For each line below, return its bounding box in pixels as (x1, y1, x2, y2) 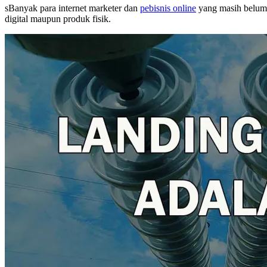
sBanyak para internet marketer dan (5, 2, 140, 13)
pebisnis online (140, 2, 196, 13)
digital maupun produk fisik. (5, 13, 111, 24)
